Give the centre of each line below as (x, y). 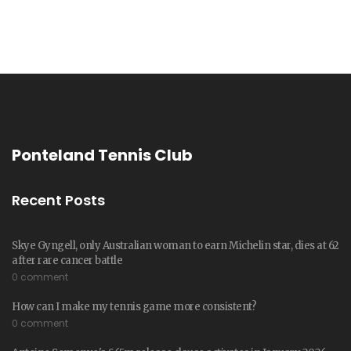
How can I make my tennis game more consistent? (134, 307)
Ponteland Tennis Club (102, 156)
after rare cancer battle (67, 261)
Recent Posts (58, 201)
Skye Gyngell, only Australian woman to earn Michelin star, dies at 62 (175, 246)
